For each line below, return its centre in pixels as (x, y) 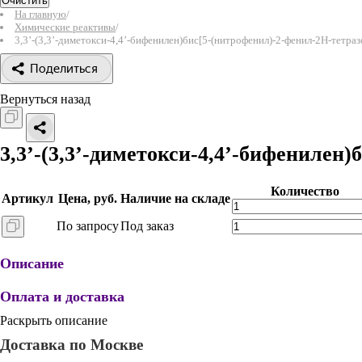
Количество (305, 191)
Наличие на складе (175, 198)
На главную (40, 14)
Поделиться (64, 69)
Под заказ (147, 226)
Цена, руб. (88, 198)
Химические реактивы (65, 27)
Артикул (27, 198)
